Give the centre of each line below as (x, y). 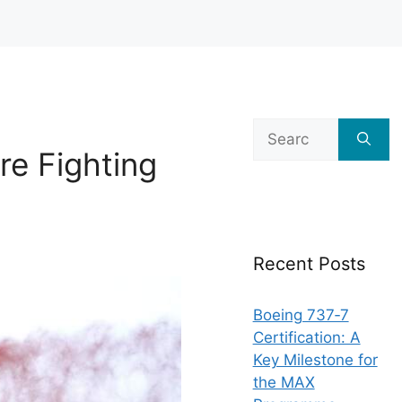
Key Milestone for (315, 360)
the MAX (284, 382)
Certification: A (306, 337)
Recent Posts (309, 264)
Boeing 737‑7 (301, 315)
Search (277, 128)
